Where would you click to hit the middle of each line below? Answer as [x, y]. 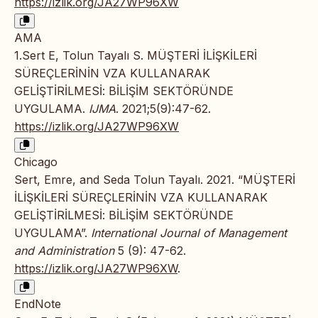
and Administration [64, 251]
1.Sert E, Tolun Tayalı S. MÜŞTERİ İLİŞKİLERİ [136, 56]
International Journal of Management [189, 233]
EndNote [38, 304]
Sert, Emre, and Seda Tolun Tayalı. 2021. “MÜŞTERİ [155, 180]
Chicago [36, 162]
